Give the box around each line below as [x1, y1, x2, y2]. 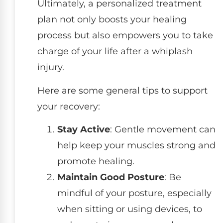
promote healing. [57, 155, 134, 167]
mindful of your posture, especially [57, 187, 212, 199]
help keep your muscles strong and [57, 139, 216, 151]
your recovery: [37, 101, 100, 112]
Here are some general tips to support [37, 85, 208, 96]
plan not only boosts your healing [37, 14, 187, 25]
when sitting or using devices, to [57, 203, 202, 215]
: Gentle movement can [110, 123, 216, 135]
